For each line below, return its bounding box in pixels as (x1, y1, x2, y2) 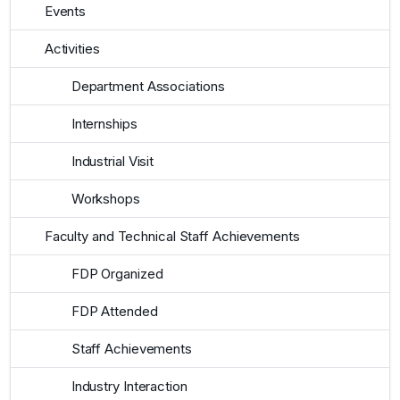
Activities (44, 39, 100, 57)
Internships (71, 114, 137, 132)
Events (44, 2, 87, 20)
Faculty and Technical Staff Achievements (44, 227, 300, 245)
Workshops (71, 189, 140, 207)
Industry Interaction (71, 377, 187, 395)
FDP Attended (71, 302, 158, 320)
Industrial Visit (71, 152, 154, 170)
